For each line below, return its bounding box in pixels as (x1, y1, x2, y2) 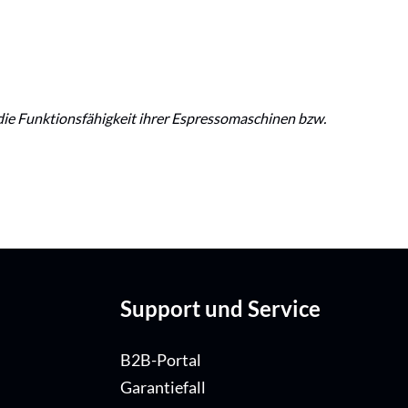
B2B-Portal (120, 351, 201, 371)
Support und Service (120, 295, 321, 322)
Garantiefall (120, 378, 206, 398)
